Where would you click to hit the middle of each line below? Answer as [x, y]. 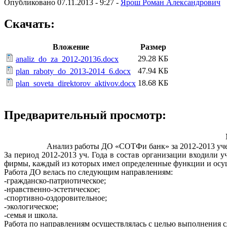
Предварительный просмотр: [85, 115]
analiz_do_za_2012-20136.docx [67, 59]
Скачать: [29, 24]
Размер [153, 47]
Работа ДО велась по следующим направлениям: [88, 172]
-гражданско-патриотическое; [55, 181]
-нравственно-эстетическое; [52, 190]
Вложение [71, 47]
